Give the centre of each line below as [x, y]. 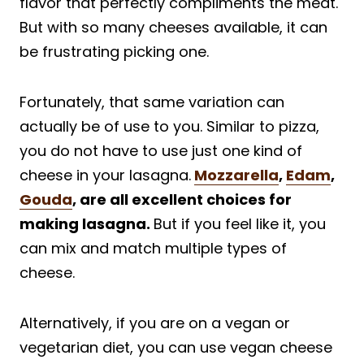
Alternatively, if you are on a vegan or [155, 323]
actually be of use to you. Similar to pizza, [169, 126]
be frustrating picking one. [114, 51]
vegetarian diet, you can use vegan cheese [176, 347]
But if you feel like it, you [240, 223]
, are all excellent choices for [182, 199]
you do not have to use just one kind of [161, 150]
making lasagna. [87, 223]
